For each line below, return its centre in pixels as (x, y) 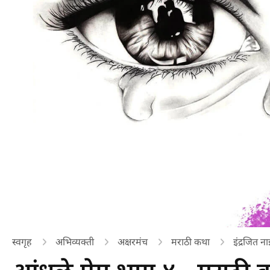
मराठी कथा (190, 242)
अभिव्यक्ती (75, 242)
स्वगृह (22, 242)
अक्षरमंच (133, 242)
